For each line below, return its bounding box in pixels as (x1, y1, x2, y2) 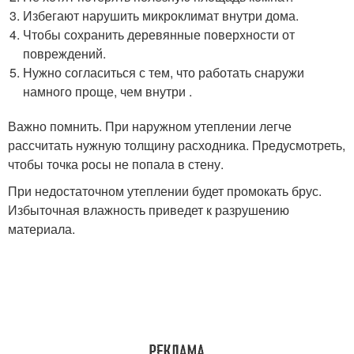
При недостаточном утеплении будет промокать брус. (8, 182, 322, 200)
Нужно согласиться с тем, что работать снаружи (23, 63, 305, 81)
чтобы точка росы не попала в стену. (8, 155, 224, 173)
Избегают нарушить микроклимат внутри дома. (23, 6, 299, 24)
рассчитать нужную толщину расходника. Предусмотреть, (8, 136, 345, 154)
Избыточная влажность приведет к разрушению (8, 201, 289, 219)
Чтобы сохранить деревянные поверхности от (23, 25, 296, 43)
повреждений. (23, 44, 107, 62)
